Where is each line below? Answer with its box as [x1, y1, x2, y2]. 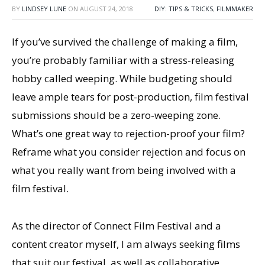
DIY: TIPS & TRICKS [154, 4, 213, 13]
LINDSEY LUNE [22, 4, 66, 13]
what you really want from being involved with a [12, 163, 236, 177]
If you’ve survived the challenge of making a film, [12, 35, 238, 49]
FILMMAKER [216, 4, 253, 13]
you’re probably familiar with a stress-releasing [12, 53, 234, 67]
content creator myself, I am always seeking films [12, 237, 240, 251]
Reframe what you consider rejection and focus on [12, 145, 245, 159]
